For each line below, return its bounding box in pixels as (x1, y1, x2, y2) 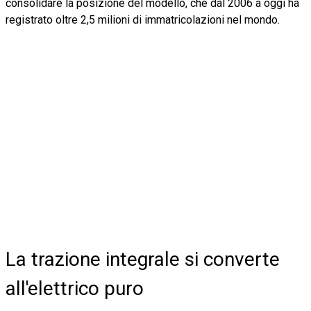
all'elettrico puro (6, 276, 144, 300)
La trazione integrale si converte (6, 247, 280, 271)
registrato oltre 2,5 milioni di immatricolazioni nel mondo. (6, 12, 280, 26)
